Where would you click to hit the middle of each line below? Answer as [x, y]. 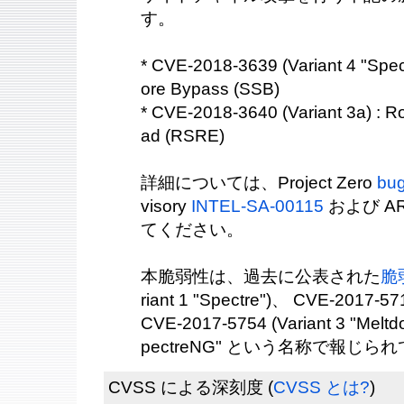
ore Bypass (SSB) [210, 88]
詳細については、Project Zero [259, 182]
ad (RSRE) [183, 135]
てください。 [192, 229]
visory [166, 206]
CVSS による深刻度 [186, 387]
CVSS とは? [321, 387]
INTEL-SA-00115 [257, 206]
